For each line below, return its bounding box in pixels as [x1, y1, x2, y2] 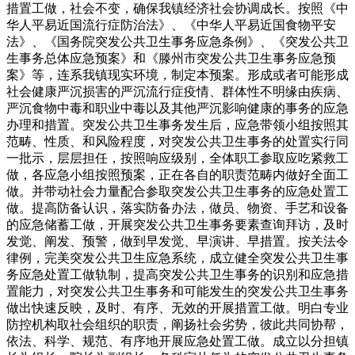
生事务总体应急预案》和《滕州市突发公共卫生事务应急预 [6, 52, 336, 65]
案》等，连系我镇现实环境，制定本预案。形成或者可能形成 [6, 68, 349, 82]
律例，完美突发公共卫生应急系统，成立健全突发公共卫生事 [6, 251, 349, 265]
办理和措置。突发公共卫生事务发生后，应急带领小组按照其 [6, 118, 349, 132]
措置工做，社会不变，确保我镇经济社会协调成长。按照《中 [6, 2, 349, 15]
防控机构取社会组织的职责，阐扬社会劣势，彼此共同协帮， [6, 318, 349, 331]
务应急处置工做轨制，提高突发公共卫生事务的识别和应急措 [6, 268, 349, 281]
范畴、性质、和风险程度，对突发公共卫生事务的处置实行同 [6, 135, 349, 148]
